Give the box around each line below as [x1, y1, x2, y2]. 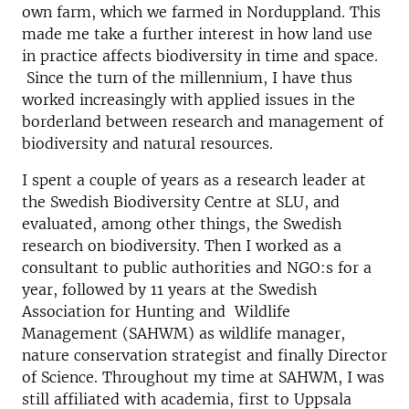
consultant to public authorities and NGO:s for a [22, 257, 372, 277]
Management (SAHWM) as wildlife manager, [22, 323, 345, 342]
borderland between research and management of [22, 111, 383, 131]
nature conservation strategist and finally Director [22, 345, 387, 364]
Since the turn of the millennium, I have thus [22, 68, 352, 87]
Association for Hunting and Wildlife [22, 301, 290, 320]
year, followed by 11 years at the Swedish [22, 279, 317, 299]
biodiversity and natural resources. [22, 133, 273, 152]
